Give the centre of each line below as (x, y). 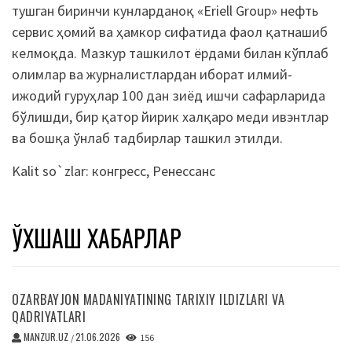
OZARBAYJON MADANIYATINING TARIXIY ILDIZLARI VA (148, 299)
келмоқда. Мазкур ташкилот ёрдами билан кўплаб (170, 53)
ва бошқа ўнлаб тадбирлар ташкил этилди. (147, 137)
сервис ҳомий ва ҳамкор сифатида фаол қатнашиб (170, 31)
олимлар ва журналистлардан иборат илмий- (152, 74)
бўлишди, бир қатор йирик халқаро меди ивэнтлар (170, 116)
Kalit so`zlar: (52, 170)
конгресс (119, 170)
